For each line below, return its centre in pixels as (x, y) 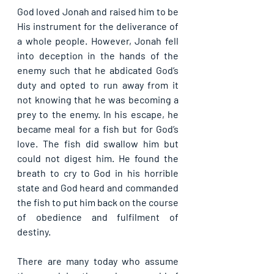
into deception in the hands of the (98, 55)
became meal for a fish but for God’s (98, 129)
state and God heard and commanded (98, 187)
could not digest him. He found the (98, 158)
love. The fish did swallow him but (98, 143)
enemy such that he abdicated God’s (98, 70)
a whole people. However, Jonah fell (98, 41)
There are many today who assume (98, 261)
